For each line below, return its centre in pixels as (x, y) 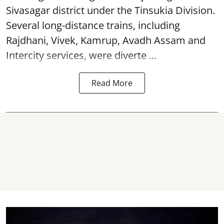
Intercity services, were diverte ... (81, 55)
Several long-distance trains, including (93, 25)
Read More (112, 83)
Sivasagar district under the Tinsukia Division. (110, 10)
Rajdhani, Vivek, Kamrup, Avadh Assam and (106, 40)
